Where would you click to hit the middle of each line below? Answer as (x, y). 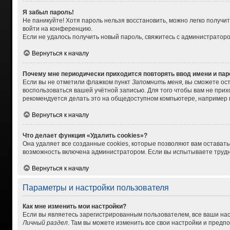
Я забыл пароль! (48, 12)
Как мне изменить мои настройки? (74, 206)
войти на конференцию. (57, 28)
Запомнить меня (157, 82)
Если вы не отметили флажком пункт (77, 82)
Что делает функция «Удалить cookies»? (85, 135)
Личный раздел (45, 223)
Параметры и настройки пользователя (95, 187)
